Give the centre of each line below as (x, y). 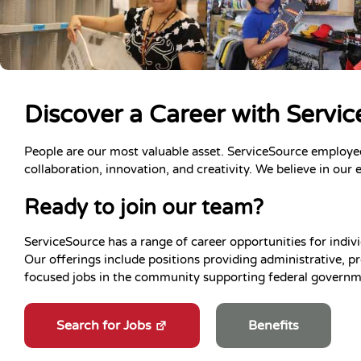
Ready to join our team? (144, 207)
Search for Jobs (104, 325)
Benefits (274, 325)
